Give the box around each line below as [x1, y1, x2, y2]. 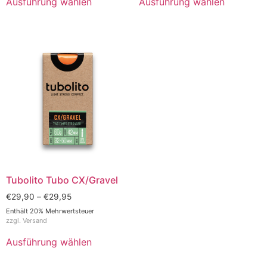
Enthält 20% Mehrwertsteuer [6, 207, 94, 216]
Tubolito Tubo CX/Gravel [6, 173, 118, 186]
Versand [23, 216, 47, 225]
